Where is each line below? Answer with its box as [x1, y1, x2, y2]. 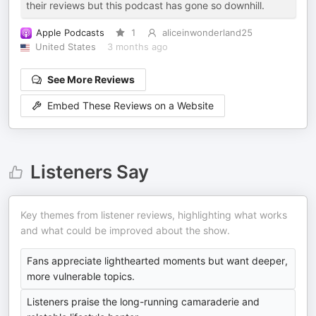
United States [35, 42, 96, 52]
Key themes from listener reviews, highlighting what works [20, 209, 287, 221]
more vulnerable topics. [27, 270, 135, 282]
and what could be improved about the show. [20, 224, 230, 236]
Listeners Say [30, 161, 149, 183]
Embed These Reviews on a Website [47, 99, 214, 112]
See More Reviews [47, 73, 135, 85]
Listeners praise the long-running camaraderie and [27, 296, 260, 308]
